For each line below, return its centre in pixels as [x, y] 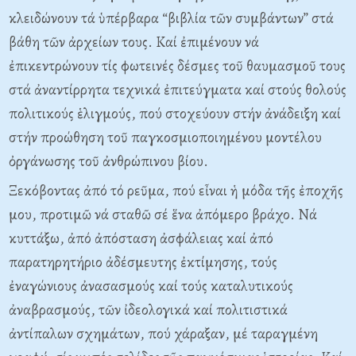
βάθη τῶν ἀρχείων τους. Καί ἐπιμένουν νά [134, 42]
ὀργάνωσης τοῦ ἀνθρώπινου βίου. [108, 161]
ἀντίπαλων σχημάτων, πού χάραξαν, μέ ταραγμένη [163, 334]
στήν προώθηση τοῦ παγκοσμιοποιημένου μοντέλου [165, 137]
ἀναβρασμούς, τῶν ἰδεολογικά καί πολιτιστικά [148, 310]
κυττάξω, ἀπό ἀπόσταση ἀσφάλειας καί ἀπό [141, 238]
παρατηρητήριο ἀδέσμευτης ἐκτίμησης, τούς [143, 262]
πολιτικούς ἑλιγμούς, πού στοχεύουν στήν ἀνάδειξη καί [175, 114]
